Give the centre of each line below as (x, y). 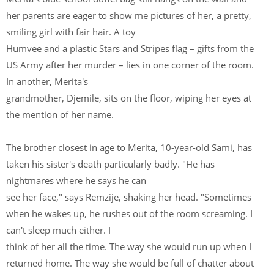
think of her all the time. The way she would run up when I (129, 246)
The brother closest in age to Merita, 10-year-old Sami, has (129, 147)
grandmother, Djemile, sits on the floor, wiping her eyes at (129, 98)
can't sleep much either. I (60, 230)
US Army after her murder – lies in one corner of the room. (130, 65)
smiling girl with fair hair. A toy (72, 32)
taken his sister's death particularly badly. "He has (110, 164)
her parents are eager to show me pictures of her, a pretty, (129, 15)
